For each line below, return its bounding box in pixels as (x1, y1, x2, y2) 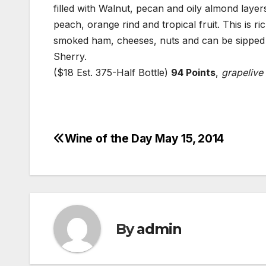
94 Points (171, 66, 216, 79)
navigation (53, 156, 149, 180)
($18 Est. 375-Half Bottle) (53, 66, 171, 79)
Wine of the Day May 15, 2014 (64, 131, 224, 146)
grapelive (221, 66, 263, 79)
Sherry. (53, 50, 87, 63)
